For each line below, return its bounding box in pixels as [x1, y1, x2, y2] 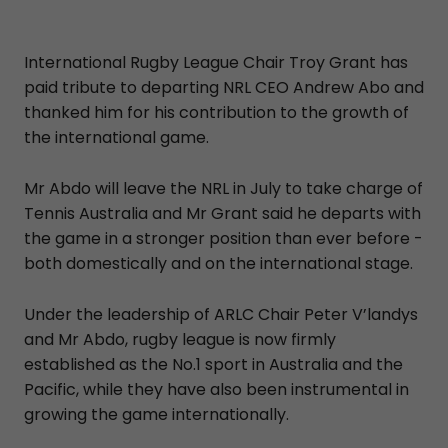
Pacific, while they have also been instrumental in [24, 377, 409, 401]
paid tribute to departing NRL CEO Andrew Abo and [24, 75, 424, 99]
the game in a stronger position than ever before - [24, 226, 423, 250]
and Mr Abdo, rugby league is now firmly [24, 327, 336, 351]
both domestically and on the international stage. [24, 251, 413, 275]
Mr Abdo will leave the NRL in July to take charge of [24, 176, 423, 200]
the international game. [24, 125, 209, 149]
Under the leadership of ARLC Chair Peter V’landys [24, 302, 418, 326]
